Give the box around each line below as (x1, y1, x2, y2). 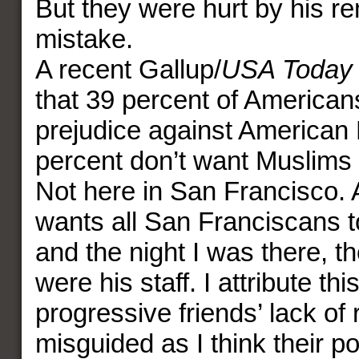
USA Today (220, 54, 353, 84)
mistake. (34, 24, 133, 54)
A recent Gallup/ (34, 54, 221, 84)
